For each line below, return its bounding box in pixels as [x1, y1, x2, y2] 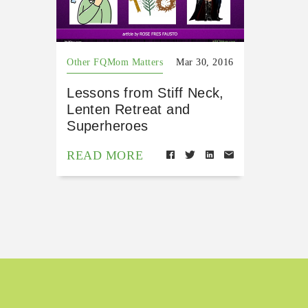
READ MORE [67, 148, 144, 163]
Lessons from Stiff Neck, [67, 85, 224, 101]
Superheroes [67, 118, 148, 134]
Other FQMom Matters [67, 57, 164, 68]
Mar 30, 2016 [176, 57, 234, 68]
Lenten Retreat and [67, 102, 190, 118]
